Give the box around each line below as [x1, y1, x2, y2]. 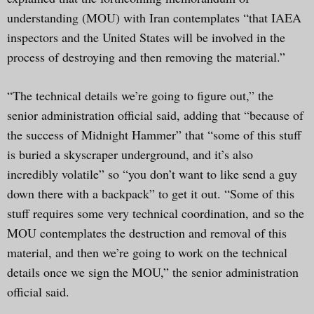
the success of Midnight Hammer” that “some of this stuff [7, 125, 301, 143]
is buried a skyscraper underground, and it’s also [7, 145, 253, 163]
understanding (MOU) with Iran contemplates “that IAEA [7, 8, 301, 26]
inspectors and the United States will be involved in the [7, 28, 285, 46]
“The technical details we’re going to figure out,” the [7, 86, 273, 104]
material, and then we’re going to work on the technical [7, 243, 287, 261]
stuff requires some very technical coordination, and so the [7, 204, 304, 221]
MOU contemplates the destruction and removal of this [7, 224, 287, 241]
